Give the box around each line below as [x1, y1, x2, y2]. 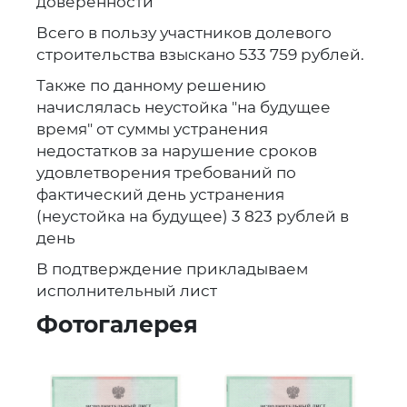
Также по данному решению [35, 75, 270, 94]
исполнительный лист [35, 281, 217, 300]
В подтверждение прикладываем [35, 259, 308, 278]
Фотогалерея [35, 310, 198, 338]
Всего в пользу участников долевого [35, 23, 332, 42]
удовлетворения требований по [35, 163, 296, 182]
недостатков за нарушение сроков [35, 141, 317, 160]
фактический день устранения [35, 184, 284, 203]
